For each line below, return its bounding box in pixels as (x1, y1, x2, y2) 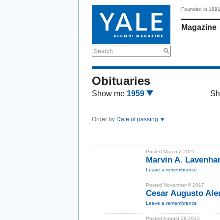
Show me (92, 89, 125, 98)
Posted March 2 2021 (146, 149, 195, 154)
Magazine (181, 23, 217, 31)
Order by (92, 116, 116, 123)
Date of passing (116, 116, 160, 123)
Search (94, 48, 113, 55)
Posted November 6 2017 (146, 182, 204, 188)
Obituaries (92, 74, 150, 87)
